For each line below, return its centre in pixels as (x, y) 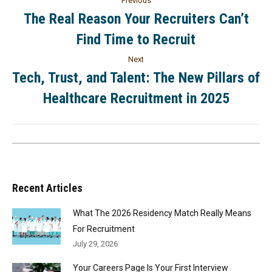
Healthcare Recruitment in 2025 (136, 98)
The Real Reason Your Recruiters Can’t (136, 19)
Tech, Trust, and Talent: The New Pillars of (136, 78)
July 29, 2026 (95, 244)
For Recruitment (104, 229)
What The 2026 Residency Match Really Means (162, 213)
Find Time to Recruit (136, 39)
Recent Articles (47, 188)
